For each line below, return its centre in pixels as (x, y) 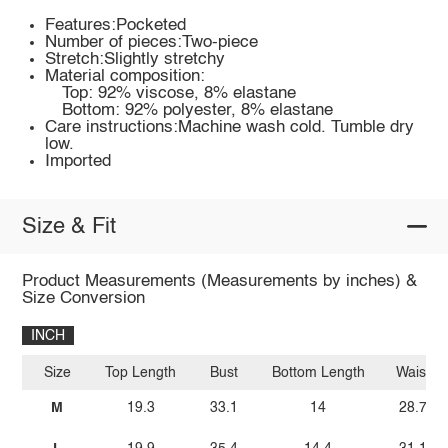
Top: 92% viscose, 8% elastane (178, 94)
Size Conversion (83, 299)
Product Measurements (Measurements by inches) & (219, 282)
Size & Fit (68, 226)
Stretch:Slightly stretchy (135, 60)
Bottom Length (318, 372)
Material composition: (125, 77)
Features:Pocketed (116, 26)
